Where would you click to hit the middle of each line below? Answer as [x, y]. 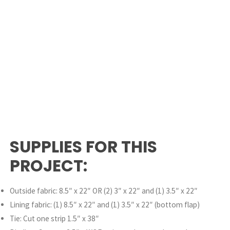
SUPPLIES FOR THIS [84, 147]
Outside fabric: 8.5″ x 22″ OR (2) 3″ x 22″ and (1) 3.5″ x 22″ [104, 191]
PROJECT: [49, 166]
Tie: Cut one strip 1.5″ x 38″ [55, 219]
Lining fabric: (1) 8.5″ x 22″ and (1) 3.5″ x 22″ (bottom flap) [105, 205]
